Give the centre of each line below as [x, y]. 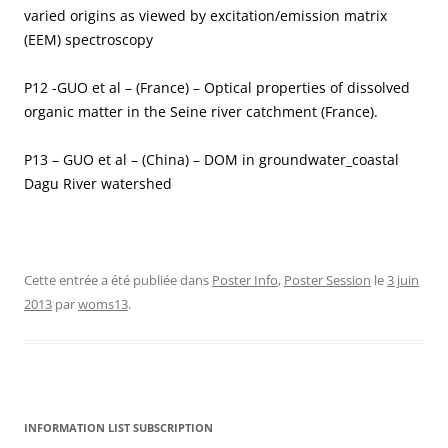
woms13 [103, 304]
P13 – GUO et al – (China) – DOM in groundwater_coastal [211, 160]
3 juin [403, 280]
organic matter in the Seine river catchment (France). [201, 112]
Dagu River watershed [98, 184]
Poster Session [327, 280]
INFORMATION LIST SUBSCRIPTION [118, 428]
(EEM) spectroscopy [88, 40]
